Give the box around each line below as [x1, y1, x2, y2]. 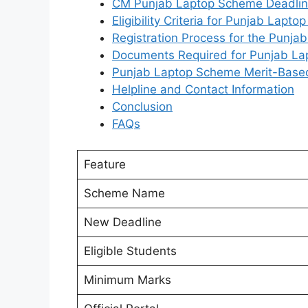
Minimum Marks [83, 273, 171, 287]
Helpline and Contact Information [112, 82, 294, 96]
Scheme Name [83, 186, 165, 201]
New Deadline [83, 215, 162, 230]
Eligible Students [83, 244, 177, 258]
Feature [83, 157, 126, 172]
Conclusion [112, 99, 173, 113]
